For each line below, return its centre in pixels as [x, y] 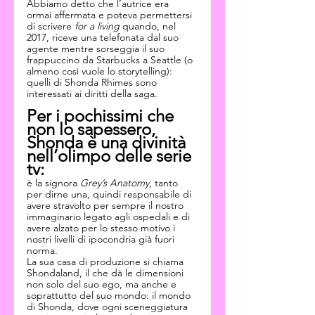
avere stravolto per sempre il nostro [107, 205]
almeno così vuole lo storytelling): [101, 71]
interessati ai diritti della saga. [92, 94]
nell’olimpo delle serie [111, 156]
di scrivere [51, 26]
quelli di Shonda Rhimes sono [93, 82]
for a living [98, 26]
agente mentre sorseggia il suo [97, 49]
